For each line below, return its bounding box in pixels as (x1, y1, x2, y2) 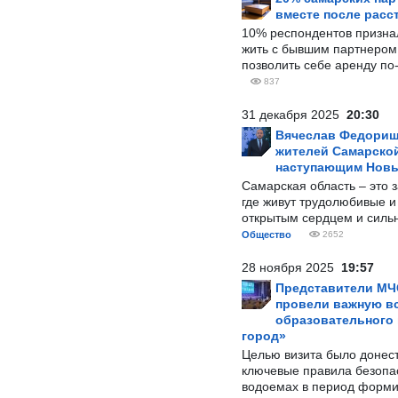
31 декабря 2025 (242, 107, 346, 122)
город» (242, 329, 286, 343)
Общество (242, 229, 291, 240)
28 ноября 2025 (242, 260, 341, 275)
